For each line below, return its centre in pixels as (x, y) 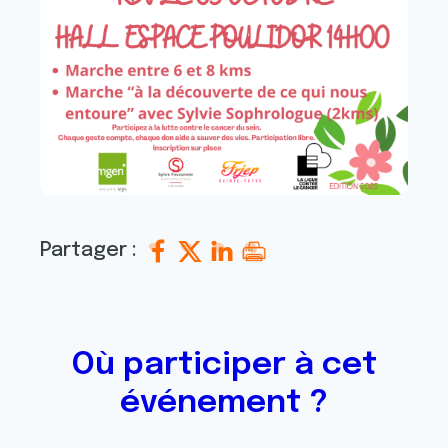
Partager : (91, 251)
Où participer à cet (224, 366)
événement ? (224, 404)
